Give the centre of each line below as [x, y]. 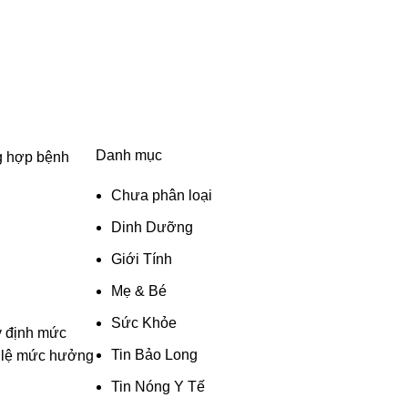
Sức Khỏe [143, 322]
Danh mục [128, 155]
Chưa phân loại [161, 195]
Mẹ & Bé [138, 291]
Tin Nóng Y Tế [158, 386]
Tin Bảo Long [154, 354]
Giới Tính [141, 259]
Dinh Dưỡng [152, 227]
